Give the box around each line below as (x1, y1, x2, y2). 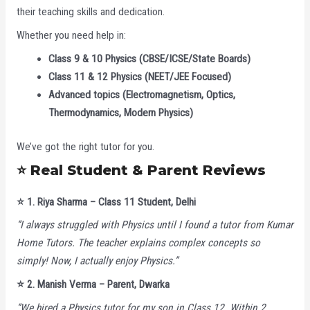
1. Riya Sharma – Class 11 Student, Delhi (24, 195, 196, 208)
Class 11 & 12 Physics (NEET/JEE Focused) (48, 70, 232, 83)
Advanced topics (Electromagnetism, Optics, (48, 88, 236, 101)
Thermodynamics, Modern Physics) (48, 106, 194, 119)
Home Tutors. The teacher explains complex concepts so (16, 237, 260, 250)
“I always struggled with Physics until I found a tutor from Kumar (16, 219, 293, 232)
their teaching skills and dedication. (16, 6, 165, 19)
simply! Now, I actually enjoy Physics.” (16, 255, 178, 268)
